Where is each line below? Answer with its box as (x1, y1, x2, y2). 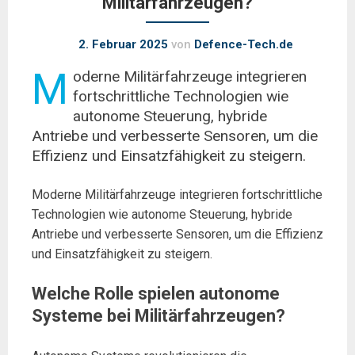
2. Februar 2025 (78, 37, 168, 52)
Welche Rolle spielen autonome (32, 284, 280, 303)
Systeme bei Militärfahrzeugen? (32, 306, 285, 326)
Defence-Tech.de (193, 37, 293, 52)
